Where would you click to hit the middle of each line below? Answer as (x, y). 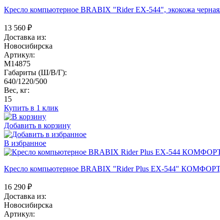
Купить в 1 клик (31, 108)
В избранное (25, 143)
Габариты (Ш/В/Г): (35, 72)
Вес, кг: (17, 90)
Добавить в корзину (37, 125)
